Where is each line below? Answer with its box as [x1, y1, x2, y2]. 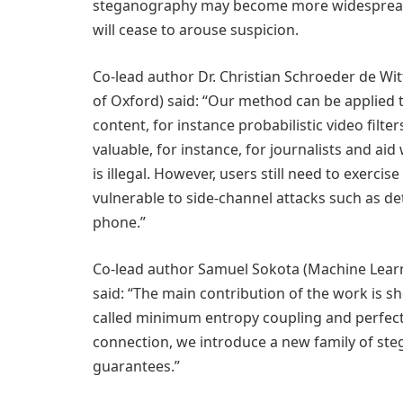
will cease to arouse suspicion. [93, 20, 299, 40]
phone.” [93, 212, 146, 232]
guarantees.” [93, 355, 180, 376]
